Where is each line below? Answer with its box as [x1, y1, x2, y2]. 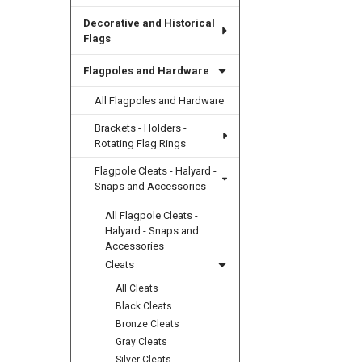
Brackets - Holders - [95, 121, 187, 134]
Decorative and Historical [82, 16, 215, 29]
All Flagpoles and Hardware [95, 94, 225, 107]
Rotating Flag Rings [95, 137, 187, 149]
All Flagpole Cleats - [105, 208, 199, 221]
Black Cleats [116, 300, 173, 312]
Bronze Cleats [116, 318, 180, 330]
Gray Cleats [116, 335, 168, 347]
